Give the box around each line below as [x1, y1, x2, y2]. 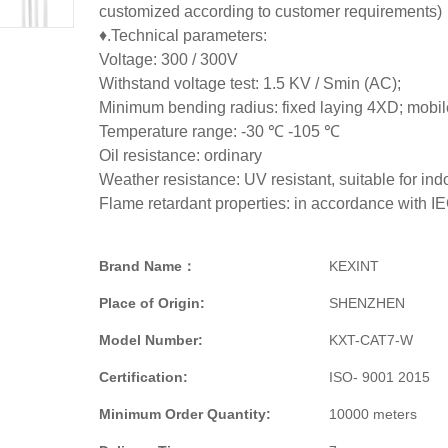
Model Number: [99, 331, 203, 348]
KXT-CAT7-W [329, 331, 413, 348]
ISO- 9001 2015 [329, 368, 430, 385]
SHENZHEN [329, 294, 405, 311]
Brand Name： [99, 257, 196, 274]
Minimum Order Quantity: [99, 405, 271, 422]
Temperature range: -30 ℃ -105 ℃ [99, 122, 340, 140]
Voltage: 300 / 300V [99, 50, 238, 68]
